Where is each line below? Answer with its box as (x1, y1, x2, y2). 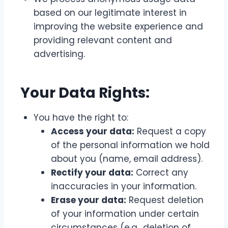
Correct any (133, 166, 188, 179)
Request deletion (126, 194, 204, 206)
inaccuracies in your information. (51, 180, 196, 192)
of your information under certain (51, 208, 199, 220)
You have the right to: (34, 111, 128, 124)
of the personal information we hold (51, 139, 210, 151)
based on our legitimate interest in (34, 7, 187, 19)
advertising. (34, 48, 85, 60)
